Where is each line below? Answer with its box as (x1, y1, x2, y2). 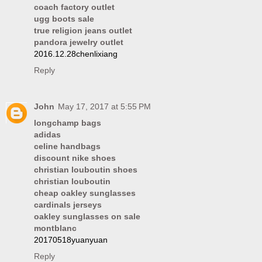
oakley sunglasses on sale (34, 212, 140, 222)
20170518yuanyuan (34, 235, 108, 245)
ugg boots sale (34, 14, 94, 24)
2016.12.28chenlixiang (34, 49, 118, 59)
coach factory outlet (34, 2, 115, 12)
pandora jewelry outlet (34, 37, 123, 47)
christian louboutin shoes (34, 165, 137, 175)
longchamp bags (34, 118, 101, 128)
